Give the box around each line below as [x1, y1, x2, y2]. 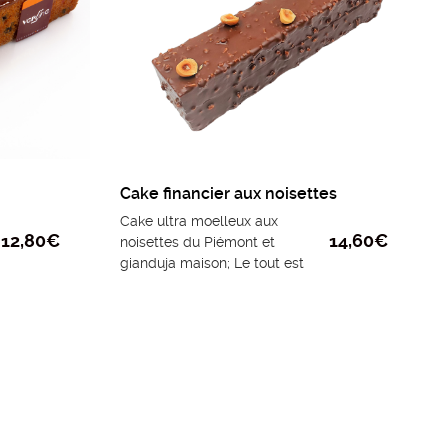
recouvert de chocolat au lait [119, 276, 308, 293]
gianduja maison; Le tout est [119, 255, 304, 272]
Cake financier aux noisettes [119, 184, 337, 204]
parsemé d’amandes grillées [119, 297, 307, 314]
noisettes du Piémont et [119, 234, 275, 251]
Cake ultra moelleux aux [119, 213, 278, 230]
